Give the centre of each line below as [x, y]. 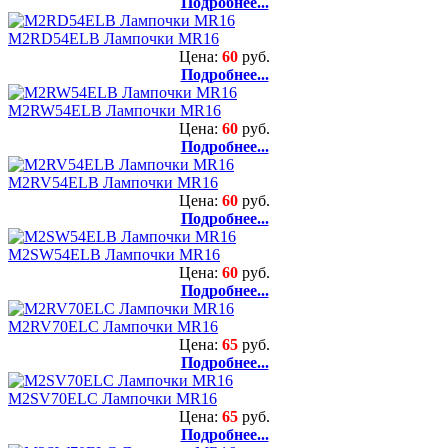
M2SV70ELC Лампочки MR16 [112, 398]
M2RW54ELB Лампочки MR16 [114, 110]
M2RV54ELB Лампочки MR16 [113, 182]
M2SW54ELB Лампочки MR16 [114, 254]
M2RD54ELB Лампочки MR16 [113, 38]
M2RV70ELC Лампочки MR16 [113, 326]
